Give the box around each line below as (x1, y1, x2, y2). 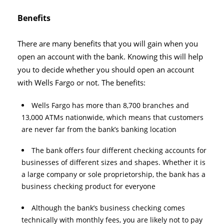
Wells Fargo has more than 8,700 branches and (31, 100, 189, 110)
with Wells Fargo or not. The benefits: (17, 77, 145, 88)
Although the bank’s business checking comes (31, 202, 185, 212)
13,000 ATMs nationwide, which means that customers (21, 112, 203, 122)
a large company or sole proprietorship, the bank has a (21, 169, 205, 179)
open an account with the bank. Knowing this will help (17, 51, 203, 62)
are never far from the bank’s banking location (21, 124, 176, 134)
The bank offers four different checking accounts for (31, 145, 206, 155)
